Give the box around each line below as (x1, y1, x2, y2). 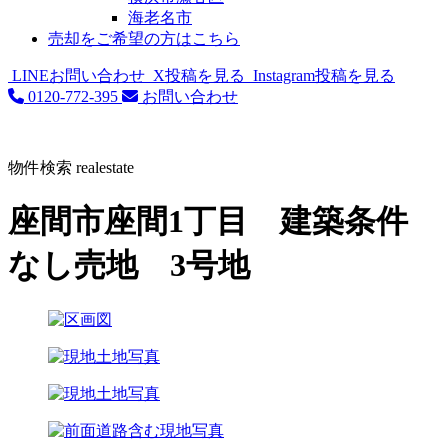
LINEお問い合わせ (12, 67, 145, 84)
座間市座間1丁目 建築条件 (8, 203, 408, 240)
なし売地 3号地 (8, 247, 250, 284)
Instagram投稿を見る (253, 67, 395, 84)
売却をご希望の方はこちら (48, 30, 240, 47)
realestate (76, 159, 134, 176)
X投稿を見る (153, 67, 245, 84)
